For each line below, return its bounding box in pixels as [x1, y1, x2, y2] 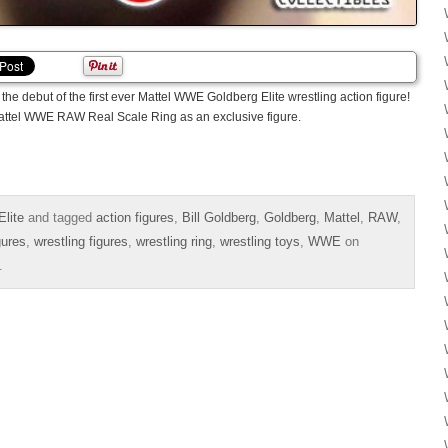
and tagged [24, 209, 96, 225]
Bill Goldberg [182, 209, 256, 225]
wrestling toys [220, 233, 300, 249]
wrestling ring [136, 233, 212, 249]
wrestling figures [34, 233, 128, 249]
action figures [96, 209, 174, 225]
